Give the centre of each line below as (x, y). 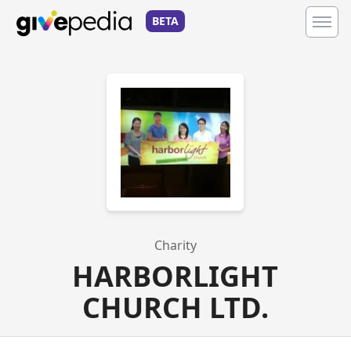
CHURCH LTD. (175, 308)
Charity (175, 245)
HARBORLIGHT (175, 276)
